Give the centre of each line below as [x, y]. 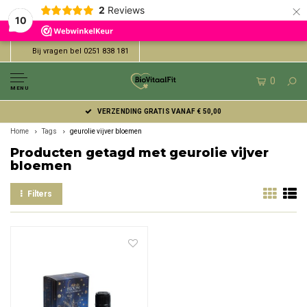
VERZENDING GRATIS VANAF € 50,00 [159, 111]
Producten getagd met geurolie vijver [139, 153]
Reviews [126, 10]
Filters [40, 194]
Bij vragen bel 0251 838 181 [81, 51]
